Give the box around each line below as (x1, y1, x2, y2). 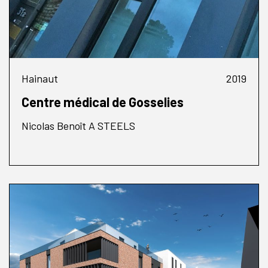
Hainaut (22, 71, 58, 85)
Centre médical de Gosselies (22, 93, 184, 109)
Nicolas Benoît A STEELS (22, 118, 135, 132)
